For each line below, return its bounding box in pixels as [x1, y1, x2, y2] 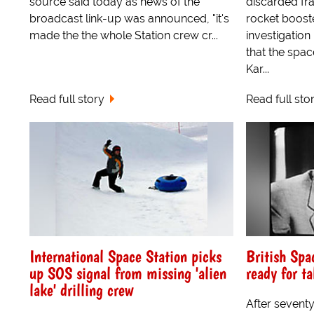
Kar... [245, 62, 269, 76]
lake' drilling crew [29, 280, 133, 301]
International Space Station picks [29, 246, 221, 267]
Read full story [29, 92, 104, 106]
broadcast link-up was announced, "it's [29, 12, 229, 25]
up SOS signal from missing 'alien [29, 263, 226, 284]
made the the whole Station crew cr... [29, 29, 218, 42]
